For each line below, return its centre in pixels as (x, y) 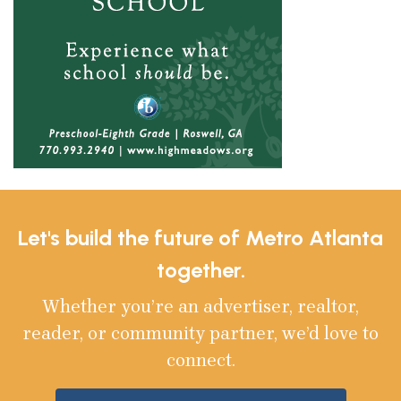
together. (200, 270)
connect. (200, 361)
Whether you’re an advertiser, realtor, (200, 307)
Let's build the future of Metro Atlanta (200, 238)
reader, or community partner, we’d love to (200, 334)
